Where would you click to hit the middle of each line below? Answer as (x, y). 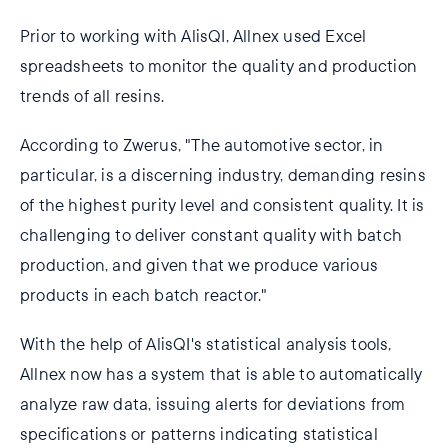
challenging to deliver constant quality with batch (211, 235)
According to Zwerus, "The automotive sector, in (202, 145)
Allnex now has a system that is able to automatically (221, 374)
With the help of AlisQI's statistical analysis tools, (206, 344)
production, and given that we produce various (199, 265)
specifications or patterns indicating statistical (199, 434)
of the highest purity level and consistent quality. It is (222, 205)
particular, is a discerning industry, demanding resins (223, 175)
